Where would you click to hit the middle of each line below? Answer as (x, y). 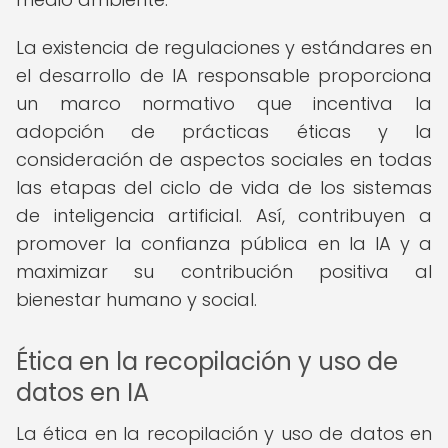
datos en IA (82, 392)
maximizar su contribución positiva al (224, 271)
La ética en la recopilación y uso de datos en (224, 433)
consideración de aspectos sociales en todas (224, 159)
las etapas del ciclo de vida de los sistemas (224, 187)
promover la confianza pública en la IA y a (224, 243)
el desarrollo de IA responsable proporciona (224, 75)
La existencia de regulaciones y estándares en (224, 47)
